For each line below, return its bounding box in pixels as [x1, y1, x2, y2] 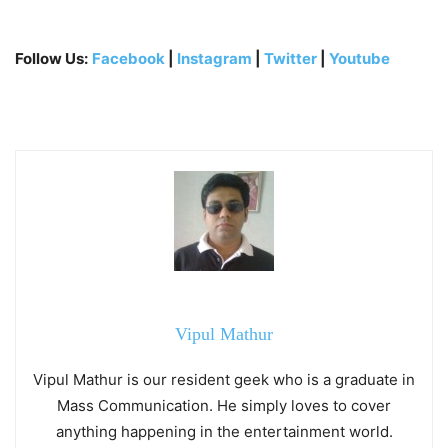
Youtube [329, 49, 390, 69]
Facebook [92, 49, 165, 69]
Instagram [177, 49, 252, 69]
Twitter [264, 49, 320, 69]
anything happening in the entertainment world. [55, 422, 393, 442]
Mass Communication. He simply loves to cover [57, 396, 391, 416]
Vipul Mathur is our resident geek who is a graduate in [33, 370, 415, 390]
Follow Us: [15, 49, 88, 69]
